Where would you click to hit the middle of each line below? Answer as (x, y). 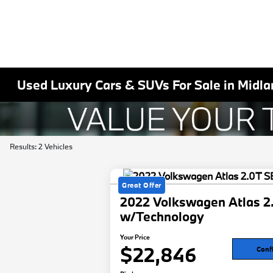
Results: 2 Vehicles (41, 146)
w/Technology (162, 217)
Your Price (135, 237)
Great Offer (142, 185)
